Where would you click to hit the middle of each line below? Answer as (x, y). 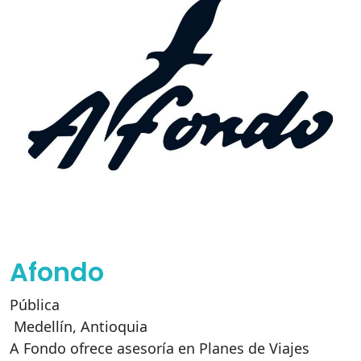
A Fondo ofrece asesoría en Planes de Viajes (160, 348)
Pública (35, 305)
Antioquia (114, 326)
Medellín (43, 326)
